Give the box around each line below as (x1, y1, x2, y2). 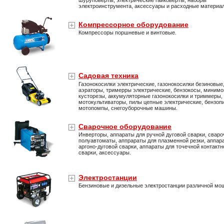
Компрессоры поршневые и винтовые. (78, 29, 176, 35)
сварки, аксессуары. (78, 149, 131, 155)
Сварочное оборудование (78, 122, 171, 130)
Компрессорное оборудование (78, 20, 188, 28)
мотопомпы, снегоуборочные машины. (78, 105, 177, 111)
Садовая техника (78, 71, 138, 79)
